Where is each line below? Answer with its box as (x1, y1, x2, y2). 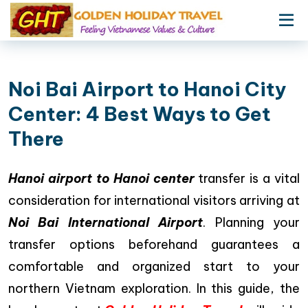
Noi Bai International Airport (8, 214, 203, 230)
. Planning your (203, 214, 300, 230)
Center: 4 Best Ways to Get (8, 102, 271, 126)
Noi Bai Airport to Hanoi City (8, 77, 287, 101)
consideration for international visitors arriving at (8, 192, 300, 208)
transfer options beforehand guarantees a (8, 236, 300, 252)
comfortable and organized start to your (8, 258, 300, 274)
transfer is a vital (194, 170, 300, 186)
